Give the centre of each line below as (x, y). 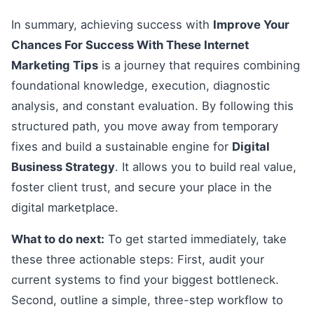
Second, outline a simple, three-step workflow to (147, 300)
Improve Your (251, 24)
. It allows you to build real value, (206, 166)
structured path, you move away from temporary (145, 126)
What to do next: (58, 239)
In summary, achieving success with (112, 24)
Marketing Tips (55, 65)
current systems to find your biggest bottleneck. (145, 280)
